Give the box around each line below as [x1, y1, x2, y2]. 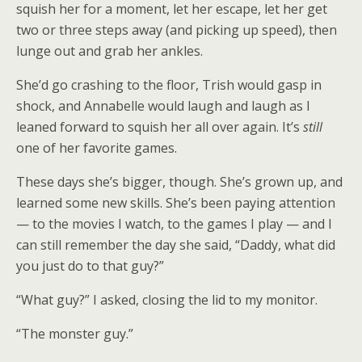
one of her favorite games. [16, 139, 177, 157]
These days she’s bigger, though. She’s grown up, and [16, 173, 343, 191]
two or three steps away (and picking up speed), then [16, 21, 337, 39]
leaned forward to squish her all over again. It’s [16, 118, 303, 136]
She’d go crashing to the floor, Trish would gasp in [16, 76, 322, 94]
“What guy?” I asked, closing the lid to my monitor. [16, 291, 318, 309]
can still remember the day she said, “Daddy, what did [16, 236, 335, 254]
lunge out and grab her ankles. [16, 42, 203, 60]
